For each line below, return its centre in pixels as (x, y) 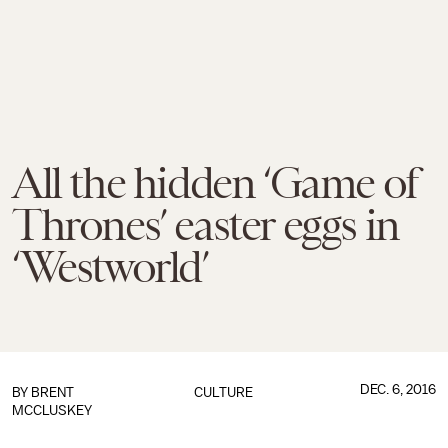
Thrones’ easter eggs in (205, 225)
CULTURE (224, 392)
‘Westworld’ (110, 267)
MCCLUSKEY (52, 410)
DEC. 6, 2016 (397, 389)
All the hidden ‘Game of (214, 183)
